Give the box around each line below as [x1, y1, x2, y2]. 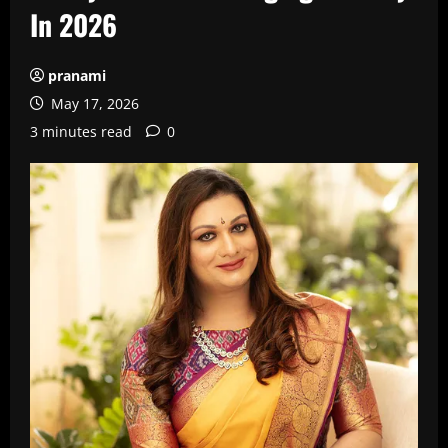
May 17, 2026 [47, 94, 139, 113]
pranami [48, 66, 106, 85]
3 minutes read [30, 122, 132, 141]
